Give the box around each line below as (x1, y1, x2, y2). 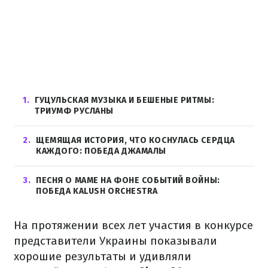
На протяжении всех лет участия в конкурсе (14, 218, 253, 232)
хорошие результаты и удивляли (14, 249, 191, 263)
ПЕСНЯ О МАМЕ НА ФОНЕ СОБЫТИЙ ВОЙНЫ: (36, 175, 220, 185)
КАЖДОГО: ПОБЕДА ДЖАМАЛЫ (36, 146, 167, 156)
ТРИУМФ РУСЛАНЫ (35, 106, 114, 116)
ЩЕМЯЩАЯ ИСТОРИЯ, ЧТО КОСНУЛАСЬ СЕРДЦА (36, 135, 235, 145)
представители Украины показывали (14, 234, 217, 248)
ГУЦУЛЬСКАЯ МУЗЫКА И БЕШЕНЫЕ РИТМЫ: (35, 95, 215, 105)
